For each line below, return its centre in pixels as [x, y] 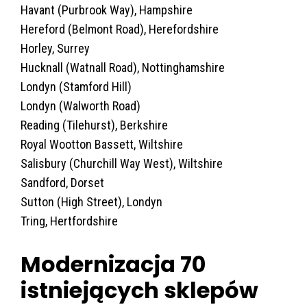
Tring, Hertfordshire [69, 221]
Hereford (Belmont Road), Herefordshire [120, 29]
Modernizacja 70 [113, 264]
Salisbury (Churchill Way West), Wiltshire [122, 163]
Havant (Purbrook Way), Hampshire [107, 10]
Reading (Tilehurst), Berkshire [94, 125]
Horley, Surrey [55, 48]
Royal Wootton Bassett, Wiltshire [102, 144]
